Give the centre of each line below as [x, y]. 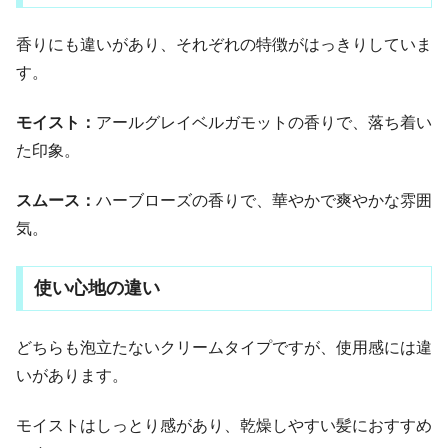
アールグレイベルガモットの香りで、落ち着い [264, 122]
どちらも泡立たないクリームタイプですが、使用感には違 [224, 347]
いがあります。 [72, 375]
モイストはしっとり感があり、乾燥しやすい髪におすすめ [224, 426]
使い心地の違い [96, 288]
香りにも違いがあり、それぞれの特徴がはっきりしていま [224, 44]
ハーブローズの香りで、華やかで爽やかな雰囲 [264, 201]
